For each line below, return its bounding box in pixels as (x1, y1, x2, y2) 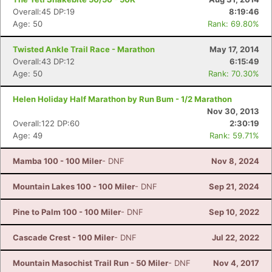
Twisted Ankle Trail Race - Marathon (13, 44, 155, 54)
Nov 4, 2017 (213, 258, 259, 268)
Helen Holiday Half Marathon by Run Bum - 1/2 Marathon (13, 94, 232, 104)
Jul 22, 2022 (212, 233, 259, 242)
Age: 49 (13, 131, 42, 140)
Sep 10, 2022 (209, 207, 259, 217)
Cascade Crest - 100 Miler (13, 233, 114, 242)
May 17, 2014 (209, 44, 259, 54)
